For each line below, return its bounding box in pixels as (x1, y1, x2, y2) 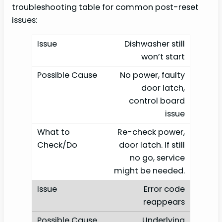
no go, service (130, 152, 185, 164)
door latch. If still (119, 139, 185, 151)
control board (129, 95, 185, 107)
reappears (143, 196, 185, 208)
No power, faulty (120, 69, 185, 81)
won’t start (141, 51, 185, 63)
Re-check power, (117, 126, 185, 138)
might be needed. (114, 165, 185, 177)
